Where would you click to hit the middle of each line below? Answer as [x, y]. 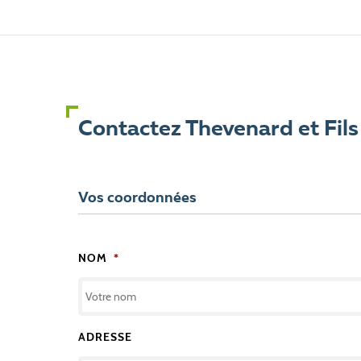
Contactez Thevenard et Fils [218, 130]
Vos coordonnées [137, 198]
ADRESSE [105, 337]
